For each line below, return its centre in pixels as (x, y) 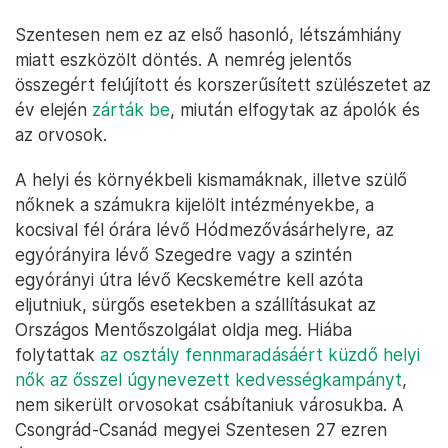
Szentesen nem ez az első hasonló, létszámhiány (208, 34)
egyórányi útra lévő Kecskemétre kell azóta (189, 279)
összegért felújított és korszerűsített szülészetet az (223, 84)
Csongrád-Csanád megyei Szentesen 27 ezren (201, 429)
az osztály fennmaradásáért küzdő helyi (260, 354)
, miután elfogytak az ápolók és (295, 109)
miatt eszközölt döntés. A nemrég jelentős (183, 59)
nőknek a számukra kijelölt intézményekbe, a (194, 204)
